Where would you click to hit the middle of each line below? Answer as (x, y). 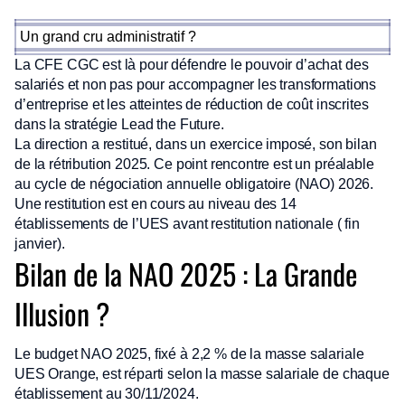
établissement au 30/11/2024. (107, 394)
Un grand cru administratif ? (108, 37)
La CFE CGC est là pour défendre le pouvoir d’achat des (192, 65)
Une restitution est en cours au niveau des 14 (155, 204)
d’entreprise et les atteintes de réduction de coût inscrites (192, 104)
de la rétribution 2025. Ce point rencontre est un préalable (194, 164)
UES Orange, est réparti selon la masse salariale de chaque (202, 374)
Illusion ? (62, 313)
